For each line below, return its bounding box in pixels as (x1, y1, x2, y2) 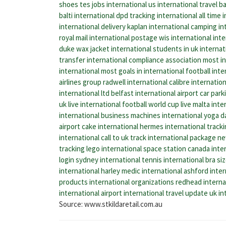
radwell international (103, 77, 167, 87)
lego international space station (86, 143, 186, 153)
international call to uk (59, 132, 129, 142)
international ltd (59, 88, 109, 98)
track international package (130, 132, 216, 142)
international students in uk (111, 43, 198, 53)
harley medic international (101, 165, 182, 176)
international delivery (59, 21, 126, 31)
